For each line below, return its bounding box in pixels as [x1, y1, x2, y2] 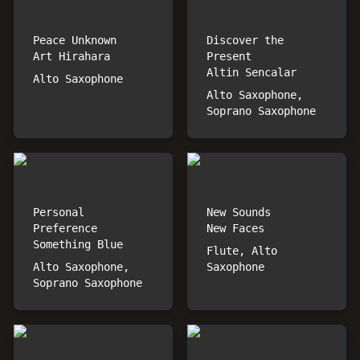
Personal [33, 206, 84, 219]
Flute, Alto [207, 244, 277, 257]
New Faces [207, 222, 264, 235]
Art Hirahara [33, 50, 110, 63]
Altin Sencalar [207, 66, 297, 79]
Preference [33, 222, 97, 235]
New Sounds [207, 206, 271, 219]
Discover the [207, 34, 284, 47]
